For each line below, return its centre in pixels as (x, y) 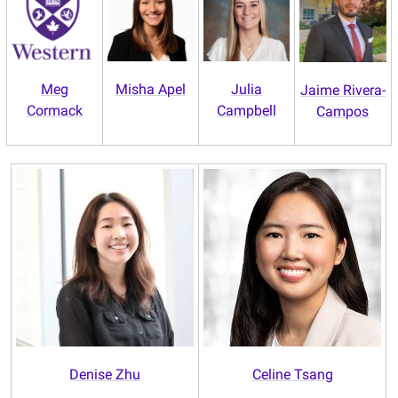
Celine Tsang (292, 375)
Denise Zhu (105, 375)
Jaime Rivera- (342, 91)
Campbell (246, 111)
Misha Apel (150, 90)
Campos (343, 112)
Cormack (54, 111)
